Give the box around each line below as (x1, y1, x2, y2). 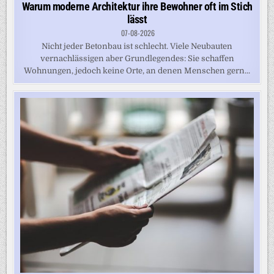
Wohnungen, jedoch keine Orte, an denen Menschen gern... (24, 66, 250, 76)
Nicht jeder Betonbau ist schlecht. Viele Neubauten (42, 42, 232, 51)
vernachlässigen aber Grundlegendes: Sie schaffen (40, 54, 234, 64)
